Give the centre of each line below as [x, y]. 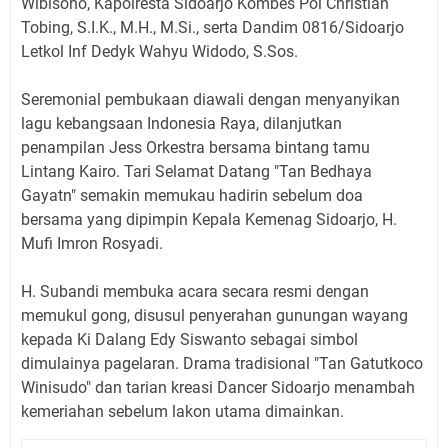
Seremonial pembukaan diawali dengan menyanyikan [210, 99]
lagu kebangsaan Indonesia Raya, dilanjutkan [181, 123]
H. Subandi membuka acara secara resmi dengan [195, 291]
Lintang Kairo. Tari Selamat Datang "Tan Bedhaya [196, 171]
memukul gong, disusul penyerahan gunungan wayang [214, 315]
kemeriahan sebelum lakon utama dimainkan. [182, 411]
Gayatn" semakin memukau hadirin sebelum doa [192, 195]
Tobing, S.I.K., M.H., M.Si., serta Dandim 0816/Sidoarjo [212, 27]
